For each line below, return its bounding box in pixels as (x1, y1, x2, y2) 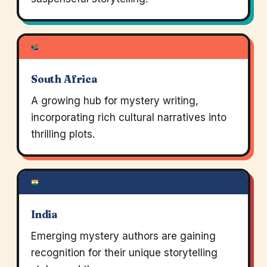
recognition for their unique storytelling (30, 247, 218, 259)
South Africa (30, 73, 98, 86)
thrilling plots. (30, 128, 95, 141)
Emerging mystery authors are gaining (30, 230, 216, 243)
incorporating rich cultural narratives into (30, 111, 226, 124)
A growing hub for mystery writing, (30, 95, 198, 107)
